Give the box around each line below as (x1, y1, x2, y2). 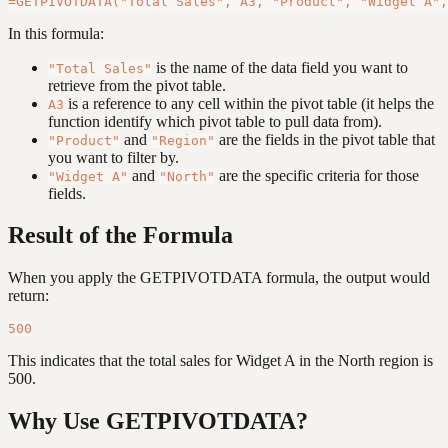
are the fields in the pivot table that (215, 130, 435, 148)
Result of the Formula (8, 222, 233, 249)
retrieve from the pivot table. (48, 76, 226, 94)
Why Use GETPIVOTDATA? (8, 408, 308, 435)
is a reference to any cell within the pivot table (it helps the (64, 94, 434, 112)
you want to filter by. (48, 148, 179, 166)
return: (8, 287, 49, 305)
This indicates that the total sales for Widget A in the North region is (8, 352, 433, 370)
